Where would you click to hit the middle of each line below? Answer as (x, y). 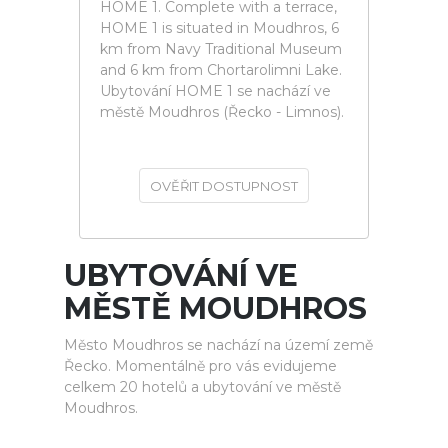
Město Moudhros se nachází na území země (218, 345)
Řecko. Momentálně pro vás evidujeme (200, 366)
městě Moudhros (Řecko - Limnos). (222, 112)
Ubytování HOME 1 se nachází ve (215, 91)
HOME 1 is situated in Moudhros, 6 (219, 28)
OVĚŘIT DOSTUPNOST (224, 186)
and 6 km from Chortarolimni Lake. (221, 70)
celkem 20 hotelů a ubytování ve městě (202, 387)
